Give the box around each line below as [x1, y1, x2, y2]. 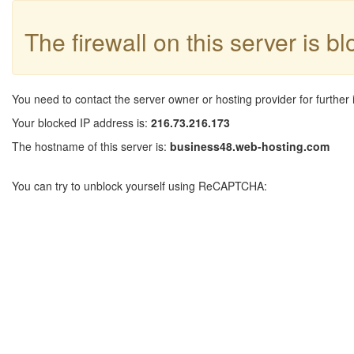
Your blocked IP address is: [12, 115, 151, 130]
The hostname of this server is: [12, 138, 170, 154]
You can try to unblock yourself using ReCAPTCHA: [12, 178, 267, 194]
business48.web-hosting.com [170, 138, 330, 154]
